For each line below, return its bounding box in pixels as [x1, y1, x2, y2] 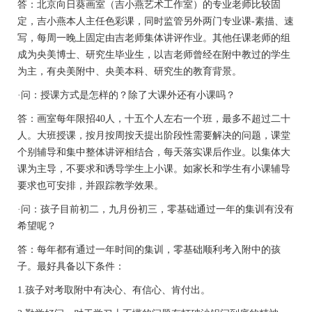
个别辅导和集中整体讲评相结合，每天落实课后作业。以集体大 [17, 147, 290, 158]
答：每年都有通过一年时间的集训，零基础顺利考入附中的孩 [17, 244, 281, 256]
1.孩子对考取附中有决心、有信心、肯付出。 [17, 285, 210, 296]
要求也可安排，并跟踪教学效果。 [17, 180, 164, 192]
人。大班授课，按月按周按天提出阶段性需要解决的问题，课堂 [17, 130, 290, 141]
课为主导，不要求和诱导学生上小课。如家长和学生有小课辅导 [17, 164, 290, 175]
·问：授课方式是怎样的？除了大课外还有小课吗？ [17, 90, 235, 101]
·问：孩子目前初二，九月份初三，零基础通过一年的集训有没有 [17, 204, 294, 215]
